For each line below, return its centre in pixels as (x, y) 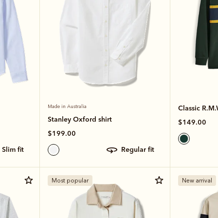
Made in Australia (67, 106)
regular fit (140, 150)
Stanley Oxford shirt (80, 119)
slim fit (15, 150)
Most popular (70, 180)
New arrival (197, 180)
